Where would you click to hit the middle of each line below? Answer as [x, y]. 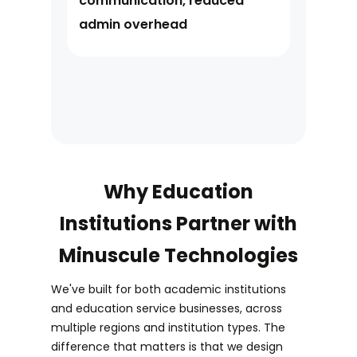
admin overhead [133, 25]
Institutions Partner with [178, 224]
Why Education [178, 192]
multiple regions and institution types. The [168, 328]
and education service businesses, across [167, 309]
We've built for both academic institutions [169, 290]
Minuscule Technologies [178, 256]
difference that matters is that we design [167, 347]
